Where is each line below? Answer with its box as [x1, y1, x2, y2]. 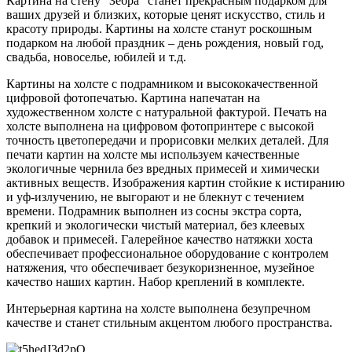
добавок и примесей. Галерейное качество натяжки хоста [6, 232, 313, 246]
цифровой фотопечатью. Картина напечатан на [6, 90, 260, 104]
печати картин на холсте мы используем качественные [6, 147, 299, 161]
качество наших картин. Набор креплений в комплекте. [6, 274, 305, 288]
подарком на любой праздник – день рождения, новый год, [6, 35, 324, 49]
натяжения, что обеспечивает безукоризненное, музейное [6, 260, 314, 274]
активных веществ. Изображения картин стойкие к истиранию [6, 175, 345, 189]
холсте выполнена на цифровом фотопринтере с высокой [6, 119, 314, 133]
